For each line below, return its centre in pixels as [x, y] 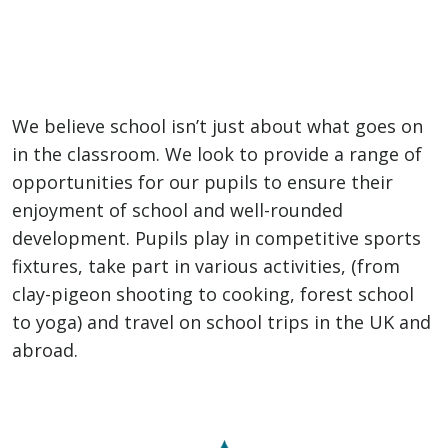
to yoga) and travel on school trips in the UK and [221, 322]
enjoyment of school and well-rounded [177, 210]
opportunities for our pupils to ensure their [202, 182]
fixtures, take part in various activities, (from [206, 266]
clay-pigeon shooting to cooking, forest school [213, 294]
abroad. [45, 350]
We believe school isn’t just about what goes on [217, 126]
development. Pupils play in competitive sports [216, 238]
